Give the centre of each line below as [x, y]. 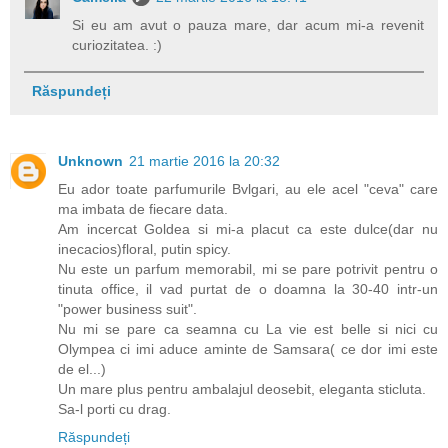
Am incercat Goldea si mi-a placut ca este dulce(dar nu [248, 228]
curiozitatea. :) [117, 45]
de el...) [82, 368]
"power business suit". [127, 308]
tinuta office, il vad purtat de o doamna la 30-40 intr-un [248, 288]
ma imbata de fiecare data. [143, 208]
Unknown [90, 160]
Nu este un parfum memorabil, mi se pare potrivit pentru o [248, 268]
